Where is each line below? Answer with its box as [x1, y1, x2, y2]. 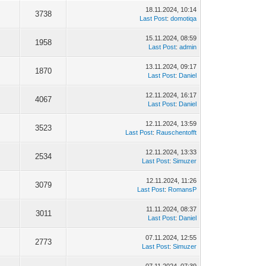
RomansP [168, 186, 197, 194]
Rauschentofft [156, 129, 197, 137]
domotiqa [170, 15, 197, 23]
